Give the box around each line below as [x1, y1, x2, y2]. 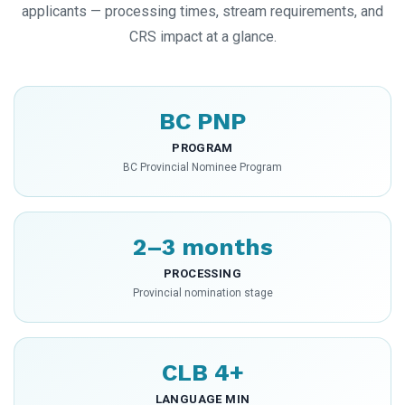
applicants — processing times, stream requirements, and [22, 2, 383, 20]
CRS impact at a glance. [128, 27, 277, 45]
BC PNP [159, 107, 246, 135]
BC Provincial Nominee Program [123, 160, 282, 174]
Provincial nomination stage [132, 286, 273, 299]
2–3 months [132, 232, 273, 260]
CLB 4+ [161, 358, 244, 386]
